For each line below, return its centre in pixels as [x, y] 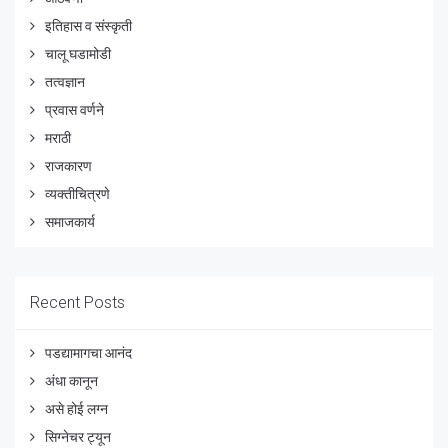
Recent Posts [77, 302]
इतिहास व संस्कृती [90, 25]
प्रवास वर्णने [76, 109]
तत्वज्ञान [65, 81]
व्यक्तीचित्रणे [79, 193]
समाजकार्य [70, 221]
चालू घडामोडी [79, 53]
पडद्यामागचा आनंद [88, 352]
